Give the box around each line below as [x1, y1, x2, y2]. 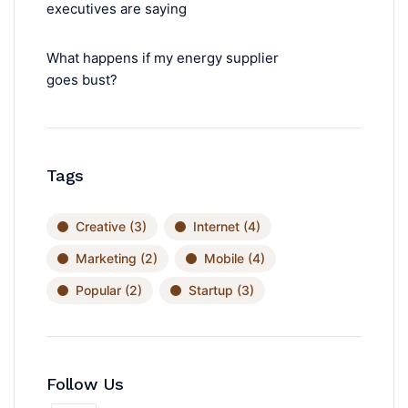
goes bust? [46, 71, 117, 89]
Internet [193, 219, 240, 235]
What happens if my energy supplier [46, 49, 279, 67]
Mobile [204, 250, 244, 267]
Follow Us [46, 374, 124, 394]
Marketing [76, 250, 137, 267]
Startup [189, 282, 233, 299]
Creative [76, 219, 126, 235]
